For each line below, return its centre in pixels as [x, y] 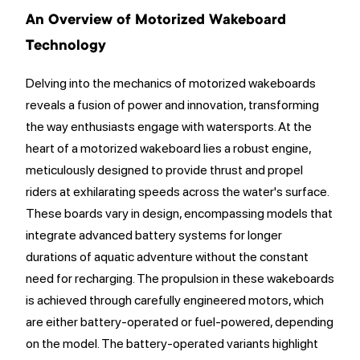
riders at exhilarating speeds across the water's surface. [177, 192]
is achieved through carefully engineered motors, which [175, 300]
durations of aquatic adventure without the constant [167, 257]
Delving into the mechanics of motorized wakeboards [171, 83]
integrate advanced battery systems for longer [154, 235]
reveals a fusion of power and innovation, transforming [172, 105]
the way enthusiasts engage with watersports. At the [169, 127]
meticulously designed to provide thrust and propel [164, 170]
